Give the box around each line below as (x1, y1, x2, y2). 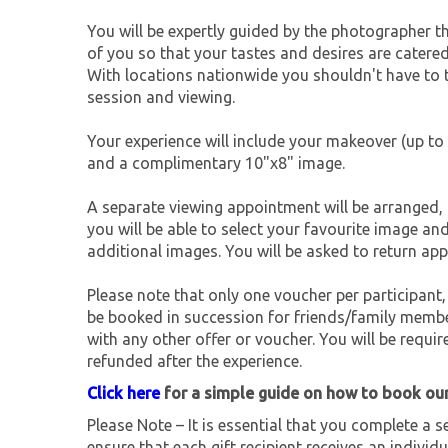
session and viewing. (87, 88, 235, 106)
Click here (87, 384, 160, 402)
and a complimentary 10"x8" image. (87, 154, 345, 172)
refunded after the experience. (87, 352, 302, 370)
